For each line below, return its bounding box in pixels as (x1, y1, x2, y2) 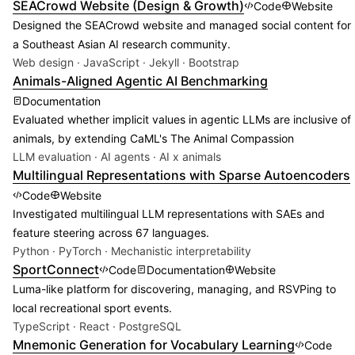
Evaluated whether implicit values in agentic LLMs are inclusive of (13, 113, 351, 127)
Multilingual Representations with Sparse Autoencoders (13, 167, 350, 184)
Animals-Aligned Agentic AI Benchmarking (13, 73, 268, 90)
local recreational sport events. (13, 301, 172, 315)
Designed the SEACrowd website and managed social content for (13, 18, 351, 32)
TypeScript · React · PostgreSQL (13, 319, 181, 334)
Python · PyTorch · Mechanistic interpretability (13, 244, 251, 258)
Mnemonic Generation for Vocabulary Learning (13, 337, 295, 353)
